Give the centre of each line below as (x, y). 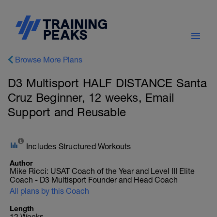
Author (21, 163)
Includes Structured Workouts (79, 146)
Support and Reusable (67, 112)
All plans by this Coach (49, 191)
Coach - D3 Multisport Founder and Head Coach (94, 180)
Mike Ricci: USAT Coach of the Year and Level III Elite (102, 171)
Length (22, 208)
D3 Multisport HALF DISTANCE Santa (108, 83)
